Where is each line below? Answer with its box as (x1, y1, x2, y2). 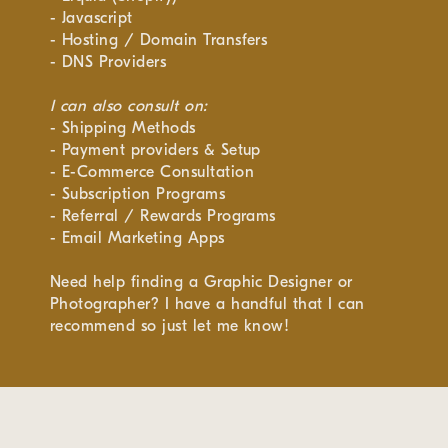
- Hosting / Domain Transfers (50, 31, 268, 49)
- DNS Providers (50, 53, 167, 71)
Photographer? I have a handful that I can (50, 295, 365, 313)
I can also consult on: (50, 97, 208, 115)
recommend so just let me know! (50, 317, 290, 335)
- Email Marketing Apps (50, 229, 225, 247)
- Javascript (50, 9, 133, 27)
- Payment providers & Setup (50, 141, 261, 159)
